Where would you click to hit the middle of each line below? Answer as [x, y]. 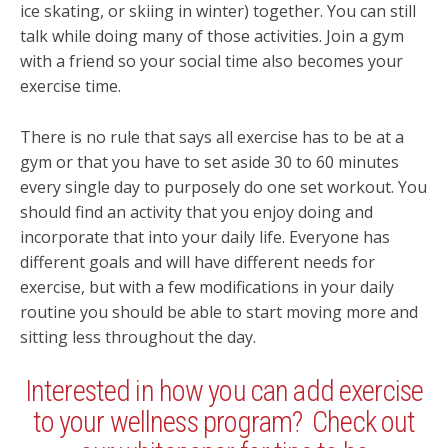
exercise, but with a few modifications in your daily [207, 287]
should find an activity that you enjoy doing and [196, 212]
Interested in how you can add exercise [224, 390]
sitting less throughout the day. [138, 337]
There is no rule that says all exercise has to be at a [212, 137]
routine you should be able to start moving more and [219, 312]
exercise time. [70, 86]
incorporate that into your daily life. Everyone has [205, 237]
